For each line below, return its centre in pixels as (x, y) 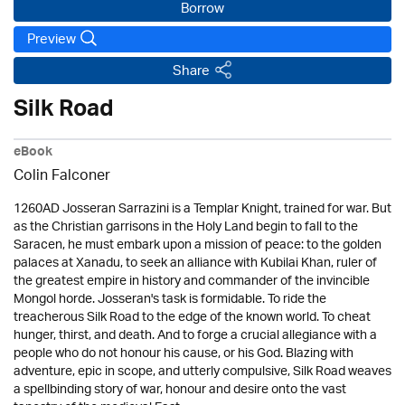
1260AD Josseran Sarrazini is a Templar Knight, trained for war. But (202, 209)
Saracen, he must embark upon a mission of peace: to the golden (198, 245)
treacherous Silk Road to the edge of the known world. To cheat (192, 317)
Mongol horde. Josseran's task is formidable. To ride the (170, 299)
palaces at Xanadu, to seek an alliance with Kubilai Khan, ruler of (195, 263)
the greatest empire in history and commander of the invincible (192, 281)
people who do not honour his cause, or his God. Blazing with (184, 353)
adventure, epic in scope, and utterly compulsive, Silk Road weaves (202, 372)
